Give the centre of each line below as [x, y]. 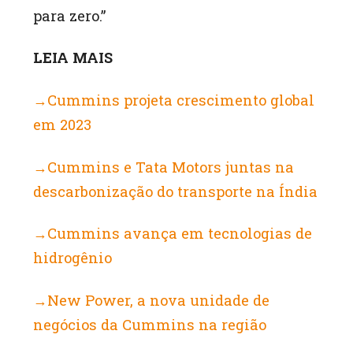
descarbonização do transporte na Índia [176, 191]
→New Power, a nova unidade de [152, 300]
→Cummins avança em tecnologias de [173, 234]
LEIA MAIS [73, 58]
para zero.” [70, 15]
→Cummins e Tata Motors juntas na [164, 167]
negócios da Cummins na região [150, 324]
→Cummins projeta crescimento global [174, 100]
